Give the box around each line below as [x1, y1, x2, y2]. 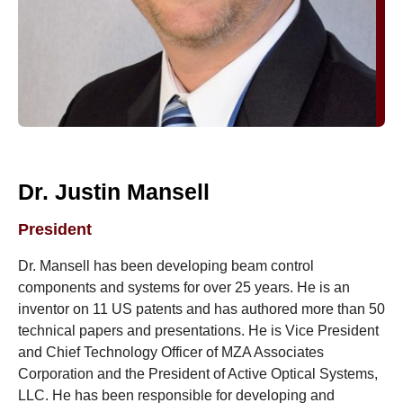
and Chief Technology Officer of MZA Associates [18, 345, 324, 360]
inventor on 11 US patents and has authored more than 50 [18, 301, 385, 317]
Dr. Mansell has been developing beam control [18, 258, 314, 273]
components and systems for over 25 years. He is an [18, 280, 350, 295]
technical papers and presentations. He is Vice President [18, 323, 379, 338]
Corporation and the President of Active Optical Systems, [18, 366, 378, 381]
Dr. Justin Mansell [18, 179, 210, 204]
